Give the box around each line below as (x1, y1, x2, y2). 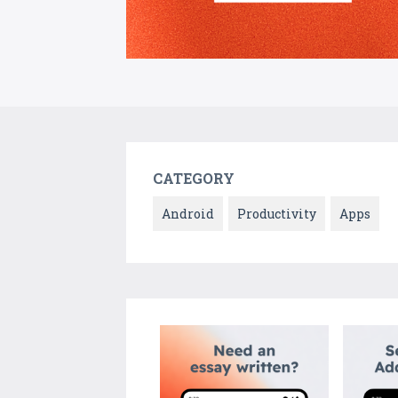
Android (162, 205, 214, 223)
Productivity (237, 205, 316, 223)
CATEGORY (153, 169, 235, 188)
